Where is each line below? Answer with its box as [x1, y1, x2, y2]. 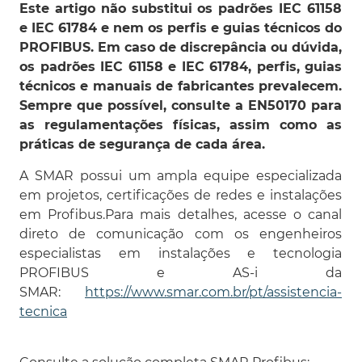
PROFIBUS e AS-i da [19, 264, 342, 280]
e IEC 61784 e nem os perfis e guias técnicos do [19, 19, 342, 36]
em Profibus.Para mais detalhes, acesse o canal [19, 206, 342, 222]
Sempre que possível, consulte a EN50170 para [19, 97, 342, 113]
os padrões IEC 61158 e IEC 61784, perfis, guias [19, 58, 342, 74]
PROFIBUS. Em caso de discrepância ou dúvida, [19, 39, 342, 55]
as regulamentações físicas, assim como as [19, 116, 342, 133]
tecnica [19, 303, 67, 319]
